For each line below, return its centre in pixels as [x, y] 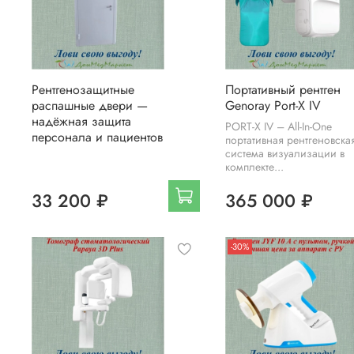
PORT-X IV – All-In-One [278, 127]
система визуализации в [284, 154]
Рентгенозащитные [83, 90]
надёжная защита [81, 122]
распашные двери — [90, 106]
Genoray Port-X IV [273, 106]
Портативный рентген [282, 90]
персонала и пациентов [97, 137]
